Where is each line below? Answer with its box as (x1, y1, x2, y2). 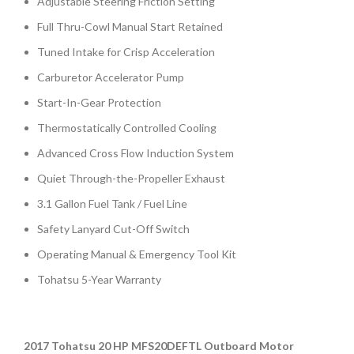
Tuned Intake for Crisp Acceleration (37, 44, 215, 58)
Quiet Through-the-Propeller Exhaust (37, 171, 225, 185)
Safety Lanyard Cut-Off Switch (37, 221, 190, 235)
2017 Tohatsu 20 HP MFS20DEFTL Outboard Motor (24, 338, 294, 352)
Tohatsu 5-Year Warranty (37, 272, 161, 286)
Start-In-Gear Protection (37, 95, 161, 109)
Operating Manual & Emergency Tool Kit (37, 247, 236, 261)
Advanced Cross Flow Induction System (37, 145, 234, 160)
